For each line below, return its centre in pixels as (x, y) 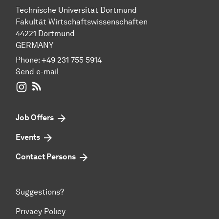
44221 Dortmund (45, 34)
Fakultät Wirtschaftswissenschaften (82, 22)
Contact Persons (46, 157)
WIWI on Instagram (61, 86)
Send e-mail (37, 72)
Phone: (29, 60)
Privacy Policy (41, 212)
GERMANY (34, 45)
